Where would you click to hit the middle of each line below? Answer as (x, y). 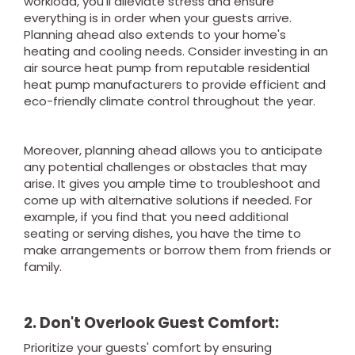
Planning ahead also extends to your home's (155, 34)
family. (43, 267)
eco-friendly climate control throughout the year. (170, 101)
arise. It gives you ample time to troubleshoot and (172, 183)
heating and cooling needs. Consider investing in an (176, 51)
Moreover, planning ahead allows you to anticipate (173, 150)
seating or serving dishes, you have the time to (162, 233)
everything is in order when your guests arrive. (158, 18)
